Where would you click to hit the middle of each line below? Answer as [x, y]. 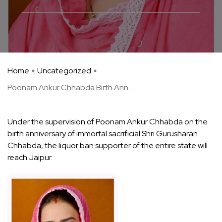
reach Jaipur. [30, 157]
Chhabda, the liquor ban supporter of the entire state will [108, 145]
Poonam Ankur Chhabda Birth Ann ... [71, 87]
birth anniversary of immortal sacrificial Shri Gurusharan [103, 134]
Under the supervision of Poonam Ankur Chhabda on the [108, 122]
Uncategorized [64, 71]
